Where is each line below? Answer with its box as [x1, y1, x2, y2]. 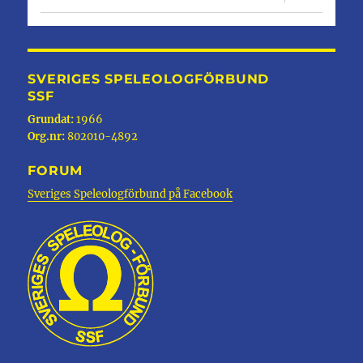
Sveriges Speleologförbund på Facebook [28, 186, 233, 201]
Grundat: [28, 112, 75, 126]
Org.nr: [28, 129, 66, 143]
